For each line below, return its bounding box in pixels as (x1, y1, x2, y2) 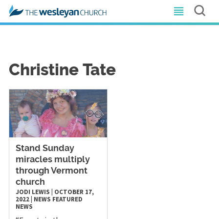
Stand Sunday (15, 144, 74, 153)
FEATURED (52, 195, 83, 203)
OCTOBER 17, (54, 187, 94, 196)
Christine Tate (8, 63, 116, 79)
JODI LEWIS (15, 187, 50, 196)
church (15, 177, 45, 187)
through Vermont (15, 166, 88, 175)
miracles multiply (15, 155, 90, 164)
